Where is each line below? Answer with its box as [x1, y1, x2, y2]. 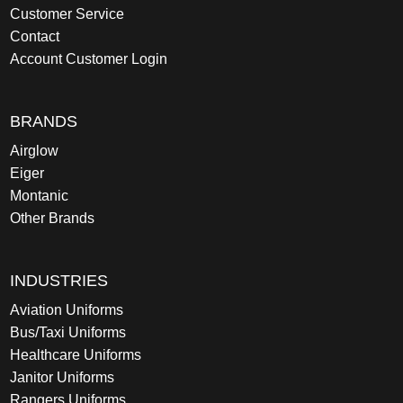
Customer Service [10, 6, 125, 22]
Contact [10, 29, 60, 44]
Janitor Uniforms [10, 370, 115, 385]
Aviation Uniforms [10, 302, 124, 318]
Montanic [10, 188, 69, 203]
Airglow [10, 143, 59, 158]
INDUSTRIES [10, 272, 109, 290]
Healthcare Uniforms [10, 347, 142, 363]
